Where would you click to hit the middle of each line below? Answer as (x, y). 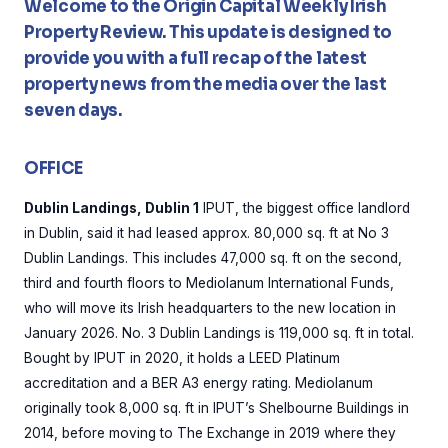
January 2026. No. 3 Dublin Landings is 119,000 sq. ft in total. (219, 333)
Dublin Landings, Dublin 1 (111, 208)
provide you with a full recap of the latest (196, 58)
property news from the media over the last (205, 84)
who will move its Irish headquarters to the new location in (210, 308)
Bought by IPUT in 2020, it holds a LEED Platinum (182, 358)
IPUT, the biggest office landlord (304, 208)
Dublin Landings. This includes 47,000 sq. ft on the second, (213, 258)
